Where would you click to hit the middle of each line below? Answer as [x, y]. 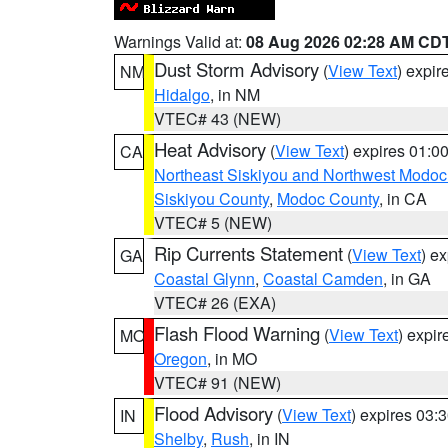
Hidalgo [182, 94]
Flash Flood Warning [237, 333]
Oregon [180, 358]
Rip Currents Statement [248, 253]
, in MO [232, 358]
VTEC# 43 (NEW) [217, 118]
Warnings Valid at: [180, 41]
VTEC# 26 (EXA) [215, 302]
